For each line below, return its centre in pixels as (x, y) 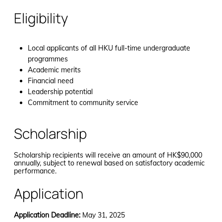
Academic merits (54, 70)
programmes (48, 59)
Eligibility (41, 18)
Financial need (51, 81)
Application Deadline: (47, 215)
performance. (35, 171)
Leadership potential (60, 92)
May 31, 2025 (103, 215)
